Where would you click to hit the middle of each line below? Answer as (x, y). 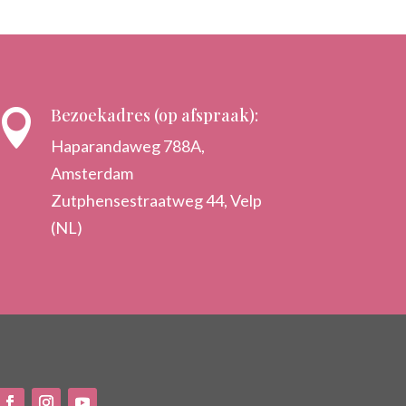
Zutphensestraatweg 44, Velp (157, 201)
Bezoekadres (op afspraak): (155, 116)
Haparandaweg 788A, (128, 146)
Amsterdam (92, 174)
